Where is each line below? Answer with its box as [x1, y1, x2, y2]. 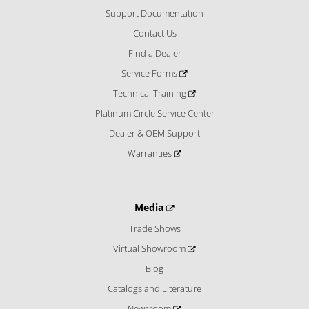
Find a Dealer [128, 47, 181, 60]
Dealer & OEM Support [109, 127, 200, 140]
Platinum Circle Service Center [94, 107, 215, 120]
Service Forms [121, 67, 180, 80]
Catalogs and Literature [108, 282, 201, 295]
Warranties [127, 147, 174, 160]
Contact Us [132, 27, 177, 40]
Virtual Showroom [113, 242, 188, 255]
